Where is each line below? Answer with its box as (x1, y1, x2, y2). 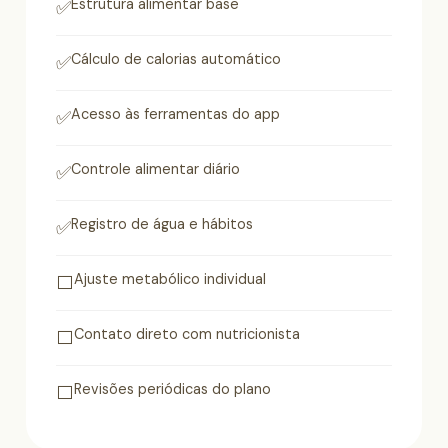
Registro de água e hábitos (71, 215, 253, 234)
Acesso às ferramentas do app (71, 105, 280, 124)
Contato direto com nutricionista (74, 325, 300, 344)
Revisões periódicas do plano (74, 380, 271, 399)
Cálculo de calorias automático (71, 50, 281, 69)
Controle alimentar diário (71, 160, 240, 179)
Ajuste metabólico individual (74, 270, 266, 289)
